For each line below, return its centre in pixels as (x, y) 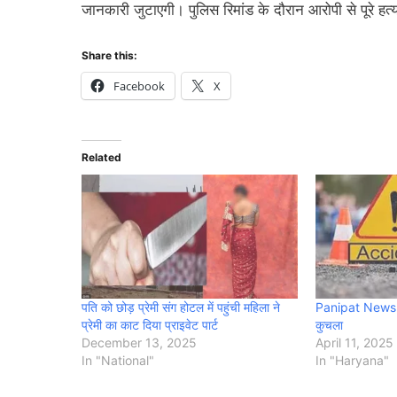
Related (101, 158)
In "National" (118, 360)
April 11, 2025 (354, 342)
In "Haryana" (352, 360)
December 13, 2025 (139, 342)
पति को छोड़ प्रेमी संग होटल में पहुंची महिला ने (181, 307)
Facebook (139, 86)
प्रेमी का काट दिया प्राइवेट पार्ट (150, 324)
